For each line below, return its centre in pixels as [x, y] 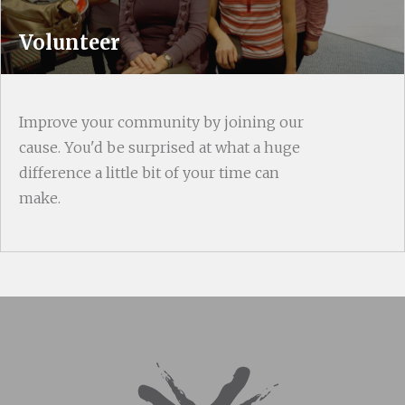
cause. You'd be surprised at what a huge [160, 147]
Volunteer [70, 42]
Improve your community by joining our [161, 122]
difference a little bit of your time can [149, 172]
